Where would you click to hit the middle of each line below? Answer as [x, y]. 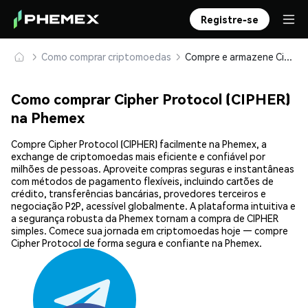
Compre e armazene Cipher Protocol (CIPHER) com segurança [288, 56]
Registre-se [230, 19]
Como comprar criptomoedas [106, 56]
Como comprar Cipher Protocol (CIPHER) [151, 99]
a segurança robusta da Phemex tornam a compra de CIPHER [145, 218]
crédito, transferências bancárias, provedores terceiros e [139, 194]
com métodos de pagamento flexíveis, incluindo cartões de [142, 181]
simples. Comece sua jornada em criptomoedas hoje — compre [150, 231]
